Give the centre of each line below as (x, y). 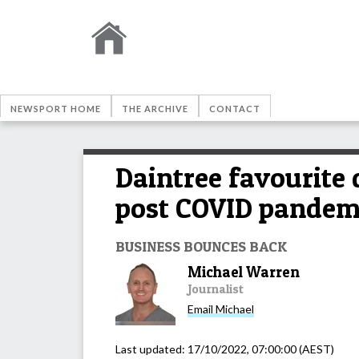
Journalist (216, 288)
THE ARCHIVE (155, 109)
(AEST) (315, 349)
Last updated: (151, 349)
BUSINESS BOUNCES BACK (201, 246)
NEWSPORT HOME (56, 109)
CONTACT (235, 109)
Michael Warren (244, 272)
